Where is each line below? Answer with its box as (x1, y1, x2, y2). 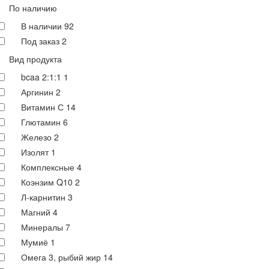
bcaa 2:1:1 (21, 71, 64, 83)
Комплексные (21, 161, 77, 173)
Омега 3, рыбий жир (21, 251, 103, 263)
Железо (21, 131, 54, 143)
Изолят (21, 146, 51, 158)
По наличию (9, 2, 57, 14)
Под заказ (21, 35, 62, 47)
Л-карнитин (21, 191, 68, 203)
